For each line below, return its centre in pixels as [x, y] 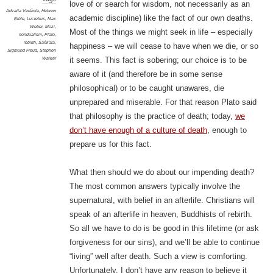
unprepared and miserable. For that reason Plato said [163, 102]
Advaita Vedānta [22, 11]
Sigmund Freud [22, 51]
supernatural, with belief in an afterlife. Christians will [162, 200]
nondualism [30, 35]
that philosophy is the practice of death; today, [152, 116]
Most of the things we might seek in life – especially [161, 32]
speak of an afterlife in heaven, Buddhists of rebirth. [161, 214]
